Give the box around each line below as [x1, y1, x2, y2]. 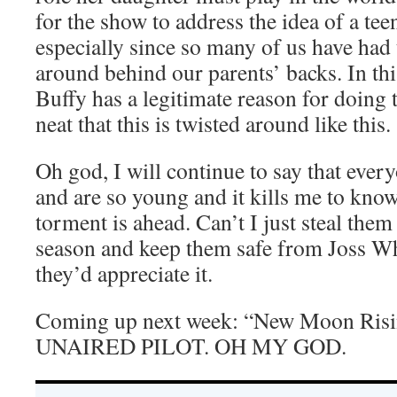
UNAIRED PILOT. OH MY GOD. [35, 331, 346, 361]
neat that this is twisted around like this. [35, 108, 391, 138]
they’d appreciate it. [35, 258, 213, 288]
